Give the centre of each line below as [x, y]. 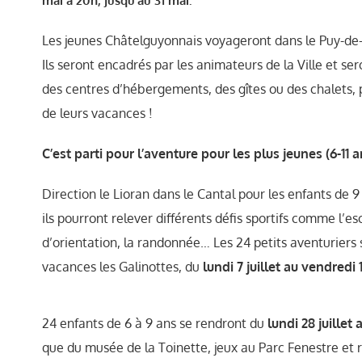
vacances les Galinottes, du [122, 267]
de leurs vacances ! [97, 113]
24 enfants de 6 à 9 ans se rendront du [154, 323]
